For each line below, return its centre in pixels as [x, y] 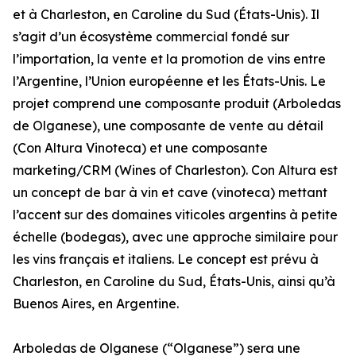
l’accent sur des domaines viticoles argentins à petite [175, 215]
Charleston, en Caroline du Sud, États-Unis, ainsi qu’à [174, 282]
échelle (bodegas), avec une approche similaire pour [175, 237]
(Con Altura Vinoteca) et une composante [140, 148]
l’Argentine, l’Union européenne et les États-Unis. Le [169, 81]
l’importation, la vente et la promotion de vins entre [169, 59]
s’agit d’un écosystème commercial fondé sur [151, 37]
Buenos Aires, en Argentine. [96, 304]
